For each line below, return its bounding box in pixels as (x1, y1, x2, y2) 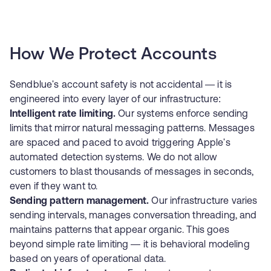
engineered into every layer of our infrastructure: (10, 93, 221, 104)
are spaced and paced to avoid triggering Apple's (10, 137, 230, 148)
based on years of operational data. (10, 253, 166, 264)
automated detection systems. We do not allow (10, 151, 218, 162)
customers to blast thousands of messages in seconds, (10, 166, 254, 177)
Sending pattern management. (10, 195, 149, 206)
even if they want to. (10, 180, 98, 191)
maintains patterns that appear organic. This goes (10, 224, 229, 235)
